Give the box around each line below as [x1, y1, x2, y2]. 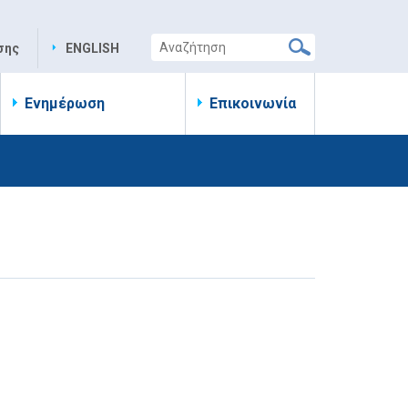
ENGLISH [66, 41, 119, 56]
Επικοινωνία [209, 95, 296, 112]
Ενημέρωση [25, 95, 105, 112]
